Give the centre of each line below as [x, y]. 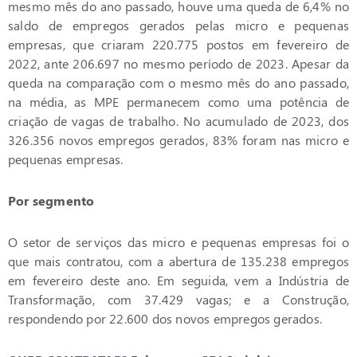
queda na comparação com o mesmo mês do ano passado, [178, 83]
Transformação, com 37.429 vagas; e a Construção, [178, 300]
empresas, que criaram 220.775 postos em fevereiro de [178, 45]
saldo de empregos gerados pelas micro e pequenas [178, 25]
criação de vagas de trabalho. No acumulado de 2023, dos [178, 121]
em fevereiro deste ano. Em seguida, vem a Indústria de [178, 280]
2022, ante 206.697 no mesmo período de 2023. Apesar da [178, 64]
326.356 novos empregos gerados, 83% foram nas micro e [178, 140]
